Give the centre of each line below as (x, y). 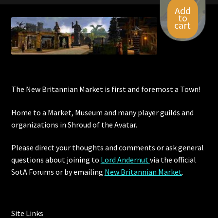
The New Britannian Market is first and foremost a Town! (106, 89)
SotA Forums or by (42, 172)
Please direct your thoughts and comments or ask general (107, 148)
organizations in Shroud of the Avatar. (74, 124)
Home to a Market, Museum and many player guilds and (102, 112)
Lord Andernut (125, 160)
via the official (173, 160)
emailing (89, 172)
